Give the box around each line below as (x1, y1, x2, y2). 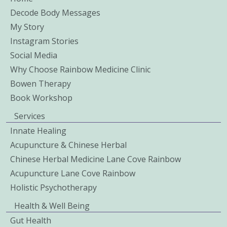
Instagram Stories (10, 35, 79, 47)
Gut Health (10, 214, 51, 226)
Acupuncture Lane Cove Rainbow (10, 167, 135, 179)
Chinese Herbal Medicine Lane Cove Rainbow (10, 153, 181, 165)
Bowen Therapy (10, 78, 71, 89)
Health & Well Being (14, 200, 90, 211)
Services (14, 110, 45, 122)
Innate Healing (10, 125, 66, 136)
